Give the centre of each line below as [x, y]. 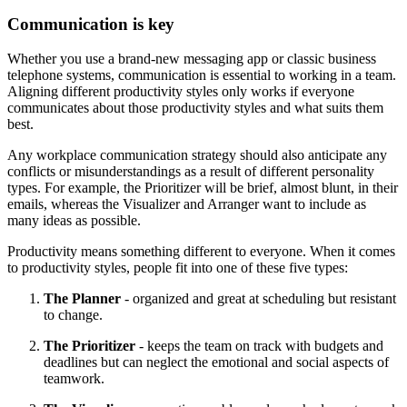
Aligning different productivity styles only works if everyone [181, 92]
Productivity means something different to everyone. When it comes [201, 252]
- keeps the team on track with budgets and [259, 346]
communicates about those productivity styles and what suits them [195, 108]
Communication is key [91, 24]
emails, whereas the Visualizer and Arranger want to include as [187, 204]
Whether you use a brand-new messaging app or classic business [192, 59]
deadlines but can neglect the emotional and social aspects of [216, 362]
